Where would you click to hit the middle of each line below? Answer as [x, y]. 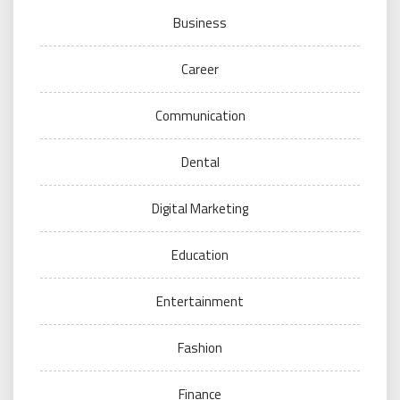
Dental [200, 162]
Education [200, 255]
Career [200, 69]
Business [200, 23]
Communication [200, 116]
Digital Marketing [200, 208]
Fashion [200, 348]
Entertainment [200, 301]
